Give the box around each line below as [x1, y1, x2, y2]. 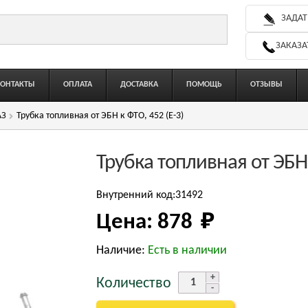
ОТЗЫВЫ [250, 80, 283, 89]
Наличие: [96, 244, 148, 258]
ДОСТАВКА [120, 80, 159, 89]
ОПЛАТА [63, 80, 93, 89]
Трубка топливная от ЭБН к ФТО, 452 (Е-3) [16, 110, 184, 121]
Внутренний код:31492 [96, 190, 203, 201]
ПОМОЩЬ [186, 80, 223, 89]
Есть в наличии [148, 244, 228, 258]
